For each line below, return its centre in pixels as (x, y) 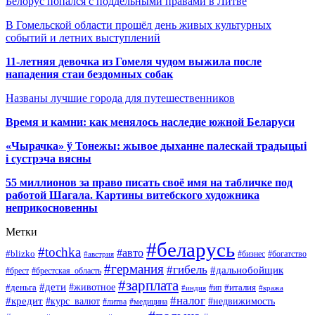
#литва (115, 301)
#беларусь (191, 249)
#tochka (59, 252)
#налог (188, 300)
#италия (240, 287)
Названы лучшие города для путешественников (120, 98)
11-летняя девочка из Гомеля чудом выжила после (134, 61)
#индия (194, 287)
